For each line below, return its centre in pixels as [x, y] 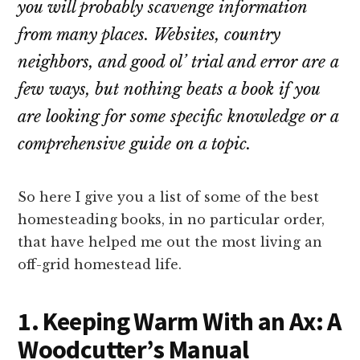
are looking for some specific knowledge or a [178, 117]
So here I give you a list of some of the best [169, 197]
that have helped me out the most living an [170, 242]
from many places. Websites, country [149, 35]
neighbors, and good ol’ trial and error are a [178, 62]
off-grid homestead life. [100, 265]
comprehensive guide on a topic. [135, 144]
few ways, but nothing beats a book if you [169, 90]
